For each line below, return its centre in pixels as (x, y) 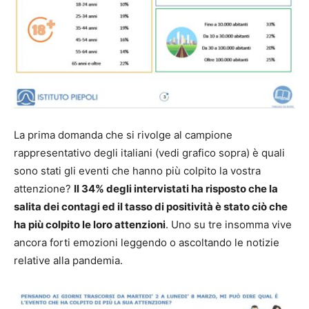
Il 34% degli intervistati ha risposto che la (176, 189)
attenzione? (44, 189)
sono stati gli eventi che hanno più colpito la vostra (137, 171)
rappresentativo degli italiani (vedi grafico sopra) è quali (149, 153)
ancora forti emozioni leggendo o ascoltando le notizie (147, 243)
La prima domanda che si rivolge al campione (123, 135)
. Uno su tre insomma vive (229, 225)
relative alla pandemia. (68, 261)
